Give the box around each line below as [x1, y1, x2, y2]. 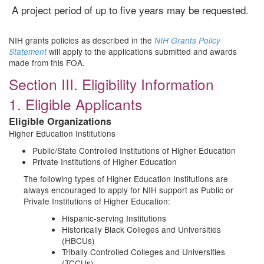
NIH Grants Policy [154, 35, 220, 46]
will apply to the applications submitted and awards [47, 45, 237, 57]
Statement [9, 46, 47, 57]
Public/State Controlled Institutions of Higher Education [32, 144, 236, 156]
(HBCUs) [62, 235, 95, 246]
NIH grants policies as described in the [9, 34, 154, 46]
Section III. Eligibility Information [9, 74, 214, 94]
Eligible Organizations [9, 114, 111, 128]
